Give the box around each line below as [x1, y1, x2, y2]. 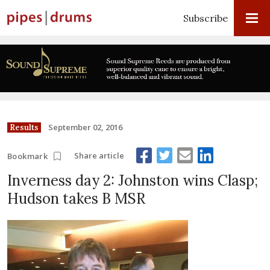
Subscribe [183, 12, 228, 24]
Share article [74, 150, 125, 162]
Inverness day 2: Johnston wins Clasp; [7, 171, 258, 190]
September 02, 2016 [48, 121, 122, 133]
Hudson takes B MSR [7, 189, 145, 208]
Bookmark [7, 150, 48, 162]
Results [10, 122, 39, 133]
